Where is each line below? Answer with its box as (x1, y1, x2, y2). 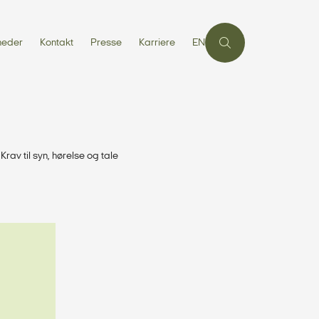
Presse (90, 37, 122, 48)
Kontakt (40, 37, 73, 48)
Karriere (139, 37, 175, 48)
